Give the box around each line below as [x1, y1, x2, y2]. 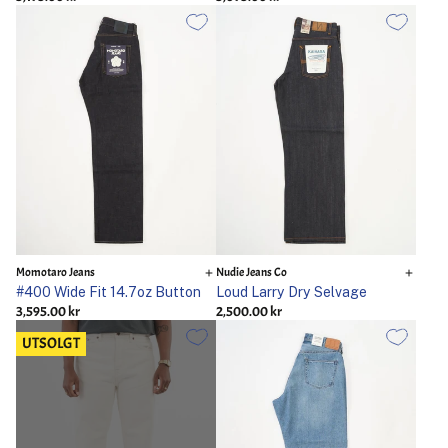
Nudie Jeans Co [216, 264, 287, 281]
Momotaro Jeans [16, 264, 95, 281]
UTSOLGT [22, 334, 80, 354]
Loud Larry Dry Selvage [216, 283, 367, 301]
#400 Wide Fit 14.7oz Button [16, 283, 201, 301]
